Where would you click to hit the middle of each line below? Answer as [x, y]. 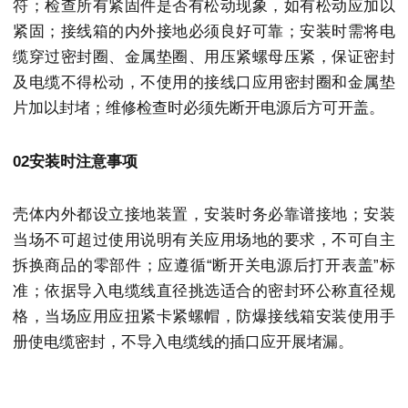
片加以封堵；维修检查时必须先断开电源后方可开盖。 [199, 108]
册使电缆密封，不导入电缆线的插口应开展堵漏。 [183, 342]
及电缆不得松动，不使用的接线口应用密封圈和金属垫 [204, 83]
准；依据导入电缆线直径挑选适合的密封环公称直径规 [204, 291]
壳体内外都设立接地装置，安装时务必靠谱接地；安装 [204, 214]
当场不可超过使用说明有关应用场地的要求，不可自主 [204, 240]
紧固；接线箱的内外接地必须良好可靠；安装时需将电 [204, 32]
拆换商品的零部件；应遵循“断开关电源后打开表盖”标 [204, 265]
